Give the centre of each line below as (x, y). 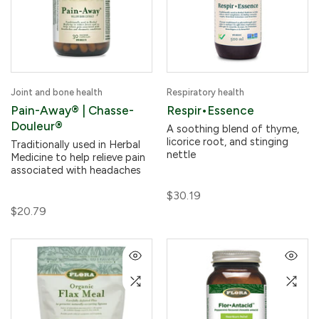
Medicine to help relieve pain (78, 157)
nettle (181, 155)
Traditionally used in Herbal (75, 145)
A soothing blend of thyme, (233, 129)
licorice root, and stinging (228, 142)
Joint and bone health (57, 92)
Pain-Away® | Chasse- (72, 110)
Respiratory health (205, 92)
